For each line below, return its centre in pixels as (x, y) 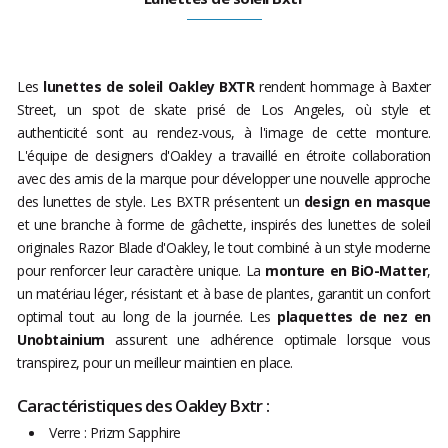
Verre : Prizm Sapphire (115, 433)
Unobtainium (61, 340)
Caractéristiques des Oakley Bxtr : (143, 406)
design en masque (367, 202)
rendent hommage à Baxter (343, 87)
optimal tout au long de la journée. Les (147, 317)
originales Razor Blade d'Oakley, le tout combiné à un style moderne (224, 248)
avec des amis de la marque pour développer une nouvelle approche (224, 179)
